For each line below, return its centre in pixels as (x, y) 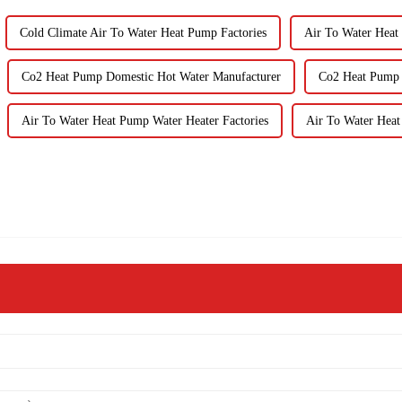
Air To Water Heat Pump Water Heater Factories (145, 120)
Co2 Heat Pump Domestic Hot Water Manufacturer (151, 76)
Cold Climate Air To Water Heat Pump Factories (143, 32)
